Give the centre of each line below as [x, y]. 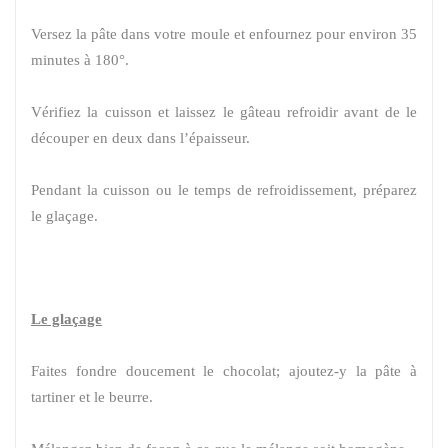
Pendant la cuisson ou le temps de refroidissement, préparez [224, 189]
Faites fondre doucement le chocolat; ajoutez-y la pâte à [224, 370]
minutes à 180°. [80, 59]
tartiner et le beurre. [92, 396]
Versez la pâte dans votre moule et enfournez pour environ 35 [224, 33]
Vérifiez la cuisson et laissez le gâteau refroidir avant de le [224, 111]
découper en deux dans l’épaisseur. [140, 137]
